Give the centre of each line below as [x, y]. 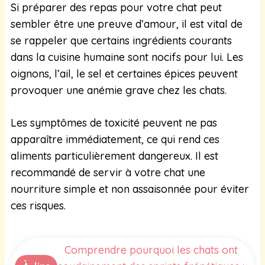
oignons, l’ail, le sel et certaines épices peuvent [124, 73]
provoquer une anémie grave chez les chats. [119, 90]
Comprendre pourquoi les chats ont [151, 250]
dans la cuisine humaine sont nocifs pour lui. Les [127, 57]
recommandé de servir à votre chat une [108, 172]
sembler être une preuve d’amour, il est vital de [127, 24]
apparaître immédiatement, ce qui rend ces [115, 139]
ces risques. [38, 205]
